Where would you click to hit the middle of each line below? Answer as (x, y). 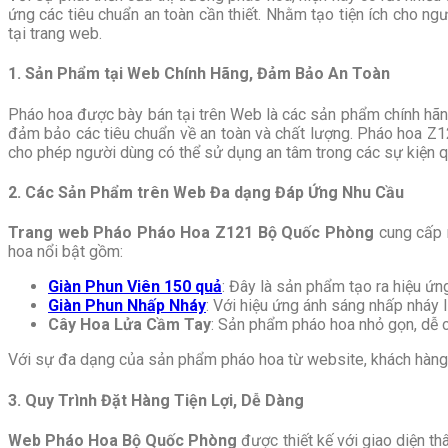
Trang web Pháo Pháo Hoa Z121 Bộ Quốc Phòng (193, 233)
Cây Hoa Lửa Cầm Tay (129, 325)
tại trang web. (55, 34)
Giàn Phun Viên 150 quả (135, 287)
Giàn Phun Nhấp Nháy (127, 306)
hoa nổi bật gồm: (65, 252)
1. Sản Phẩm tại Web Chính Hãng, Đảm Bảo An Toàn (199, 74)
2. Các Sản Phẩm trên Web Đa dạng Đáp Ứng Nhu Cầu (206, 193)
